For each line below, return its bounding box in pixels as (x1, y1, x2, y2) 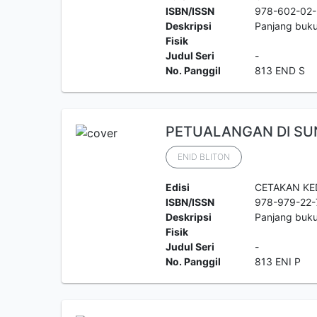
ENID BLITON (177, 151, 230, 162)
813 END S (255, 64, 306, 76)
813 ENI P (255, 255, 301, 267)
